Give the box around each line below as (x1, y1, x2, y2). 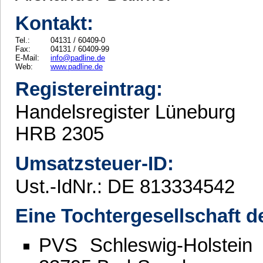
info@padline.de (50, 53, 105, 62)
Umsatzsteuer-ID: (15, 153, 174, 174)
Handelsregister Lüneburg (15, 102, 235, 123)
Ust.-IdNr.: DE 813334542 (15, 176, 235, 197)
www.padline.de (50, 62, 103, 71)
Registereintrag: (15, 79, 163, 100)
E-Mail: (15, 53, 39, 62)
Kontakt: (15, 12, 93, 34)
